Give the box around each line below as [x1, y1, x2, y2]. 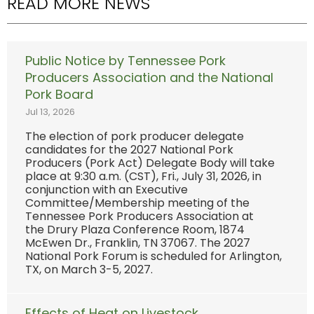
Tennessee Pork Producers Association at [25, 208, 254, 225]
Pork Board [25, 85, 93, 103]
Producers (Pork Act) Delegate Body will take [25, 155, 275, 172]
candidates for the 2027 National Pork [25, 142, 233, 158]
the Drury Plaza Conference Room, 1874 [25, 221, 245, 238]
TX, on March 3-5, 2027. [25, 261, 158, 278]
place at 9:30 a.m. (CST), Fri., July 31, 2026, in [25, 168, 261, 185]
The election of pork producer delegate [25, 128, 244, 145]
